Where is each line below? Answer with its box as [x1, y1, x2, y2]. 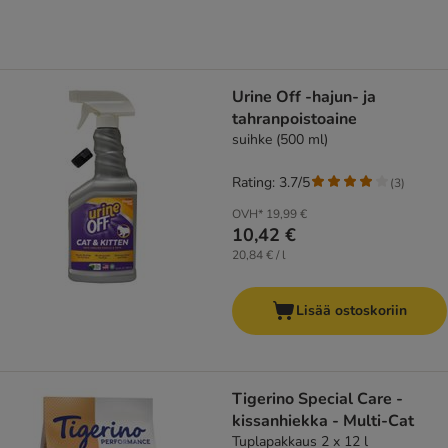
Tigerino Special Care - [232, 388, 403, 411]
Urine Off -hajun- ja [232, 86, 376, 109]
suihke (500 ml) [232, 130, 328, 150]
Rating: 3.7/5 [232, 173, 310, 193]
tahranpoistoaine [232, 108, 357, 131]
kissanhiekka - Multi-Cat [232, 410, 414, 433]
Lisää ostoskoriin [296, 301, 407, 321]
